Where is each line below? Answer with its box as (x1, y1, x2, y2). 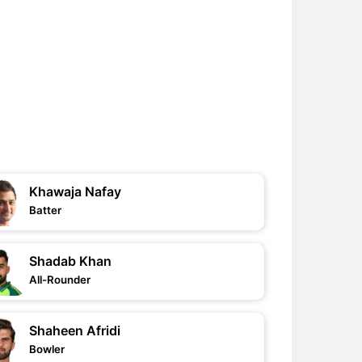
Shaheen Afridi (29, 322, 121, 339)
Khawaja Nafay (29, 183, 122, 200)
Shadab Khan (29, 253, 112, 269)
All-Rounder (29, 273, 91, 286)
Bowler (29, 343, 65, 356)
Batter (29, 204, 62, 217)
